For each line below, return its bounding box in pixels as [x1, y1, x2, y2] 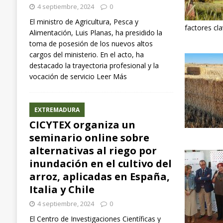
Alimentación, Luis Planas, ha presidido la [29, 27, 162, 37]
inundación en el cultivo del [29, 156, 172, 170]
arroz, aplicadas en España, [29, 169, 170, 183]
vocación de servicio [29, 71, 97, 81]
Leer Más [96, 71, 127, 81]
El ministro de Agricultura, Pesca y [29, 16, 138, 26]
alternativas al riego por [29, 143, 157, 157]
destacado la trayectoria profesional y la [29, 60, 159, 70]
